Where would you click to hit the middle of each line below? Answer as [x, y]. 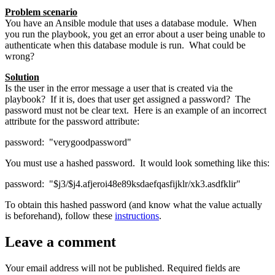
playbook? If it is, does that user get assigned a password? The [128, 99]
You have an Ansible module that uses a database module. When [131, 23]
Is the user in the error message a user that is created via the [119, 88]
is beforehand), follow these [60, 216]
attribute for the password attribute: [72, 122]
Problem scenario [41, 12]
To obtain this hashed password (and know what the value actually [134, 205]
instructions [137, 216]
